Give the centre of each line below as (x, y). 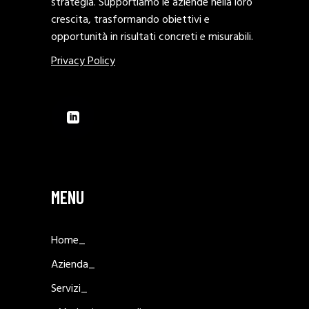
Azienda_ (73, 265)
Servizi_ (69, 289)
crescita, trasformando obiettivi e (130, 20)
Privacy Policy (83, 62)
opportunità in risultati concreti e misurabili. (152, 38)
